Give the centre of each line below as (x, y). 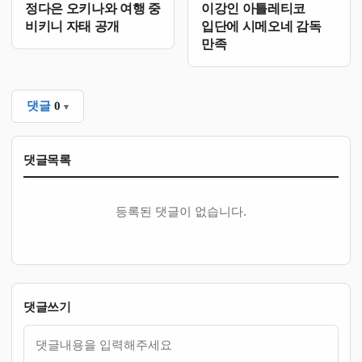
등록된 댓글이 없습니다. (181, 211)
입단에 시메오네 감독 (261, 26)
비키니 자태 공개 (73, 26)
